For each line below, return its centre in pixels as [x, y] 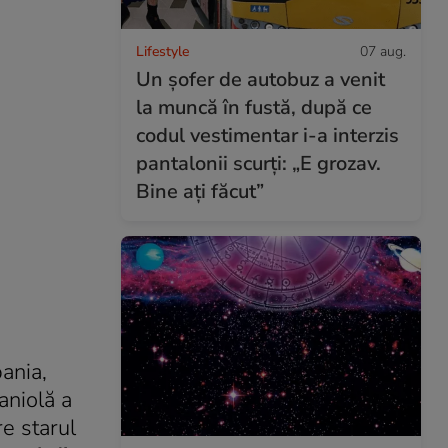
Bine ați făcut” [200, 191]
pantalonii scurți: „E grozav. [258, 163]
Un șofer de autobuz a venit [260, 79]
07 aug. [383, 51]
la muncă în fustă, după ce [254, 107]
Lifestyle [162, 51]
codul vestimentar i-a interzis [267, 135]
